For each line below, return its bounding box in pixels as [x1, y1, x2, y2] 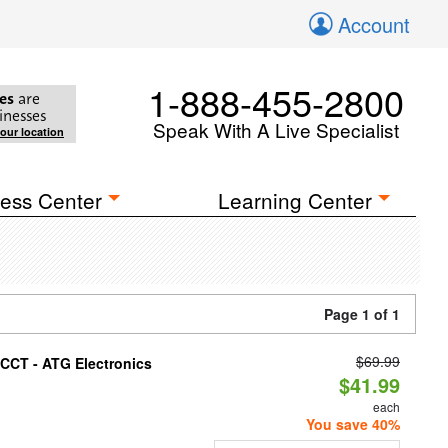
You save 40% [305, 414, 400, 434]
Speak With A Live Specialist [153, 116, 399, 143]
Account [338, 10, 410, 39]
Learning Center [218, 185, 373, 215]
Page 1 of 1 [324, 304, 400, 324]
